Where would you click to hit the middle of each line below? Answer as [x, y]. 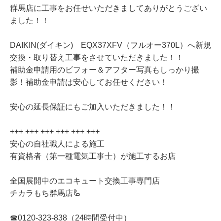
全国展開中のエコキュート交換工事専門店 [85, 181]
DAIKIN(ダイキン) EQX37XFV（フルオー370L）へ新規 [110, 45]
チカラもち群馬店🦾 [45, 193]
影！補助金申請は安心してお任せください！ [89, 82]
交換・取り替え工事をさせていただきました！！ [97, 58]
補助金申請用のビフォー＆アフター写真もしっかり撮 [105, 70]
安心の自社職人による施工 [57, 144]
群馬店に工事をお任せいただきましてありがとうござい [109, 8]
